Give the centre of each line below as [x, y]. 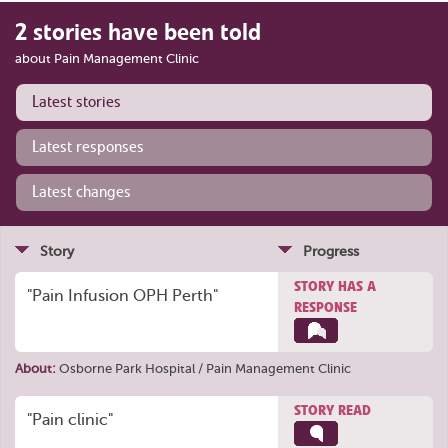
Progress [331, 251]
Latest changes [81, 192]
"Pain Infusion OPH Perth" [122, 296]
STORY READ [332, 410]
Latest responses [88, 147]
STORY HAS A [335, 286]
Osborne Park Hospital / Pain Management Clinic [205, 369]
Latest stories [76, 102]
